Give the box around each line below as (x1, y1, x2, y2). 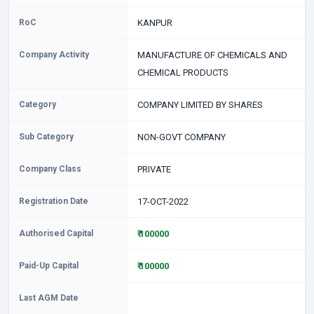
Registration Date (19, 196, 88, 206)
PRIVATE (137, 164, 171, 175)
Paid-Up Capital (19, 261, 78, 271)
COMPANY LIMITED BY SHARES (137, 100, 263, 110)
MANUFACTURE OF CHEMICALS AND (137, 50, 287, 60)
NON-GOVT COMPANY (137, 132, 226, 142)
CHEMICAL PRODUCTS (137, 67, 228, 78)
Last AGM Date (19, 293, 78, 303)
